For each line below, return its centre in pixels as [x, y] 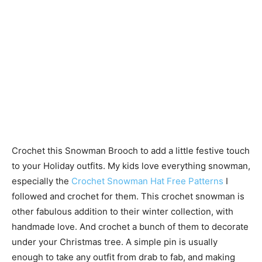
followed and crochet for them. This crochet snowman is [128, 196]
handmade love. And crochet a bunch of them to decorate [130, 227]
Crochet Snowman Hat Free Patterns [147, 181]
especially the [42, 181]
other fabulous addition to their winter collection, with [123, 211]
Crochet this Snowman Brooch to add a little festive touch [131, 151]
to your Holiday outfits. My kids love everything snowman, [131, 166]
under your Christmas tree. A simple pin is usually [115, 242]
